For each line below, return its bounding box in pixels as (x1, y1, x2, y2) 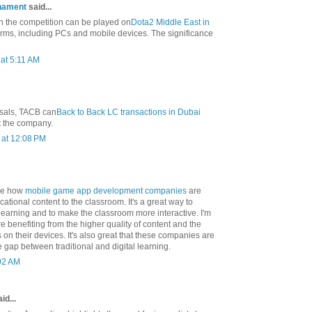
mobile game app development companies (25, 186, 189, 196)
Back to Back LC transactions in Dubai (56, 107, 201, 118)
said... (26, 2, 52, 13)
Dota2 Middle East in (131, 17, 210, 28)
